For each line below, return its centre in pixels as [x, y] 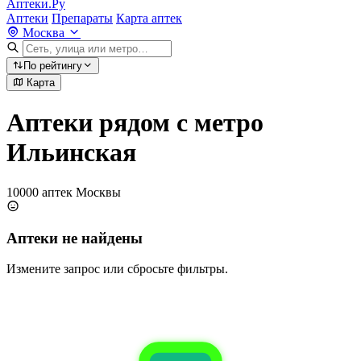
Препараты [82, 18]
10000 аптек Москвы [64, 192]
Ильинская [71, 153]
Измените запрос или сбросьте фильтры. [117, 269]
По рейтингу [53, 66]
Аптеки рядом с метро [135, 123]
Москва [44, 33]
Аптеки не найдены [75, 238]
